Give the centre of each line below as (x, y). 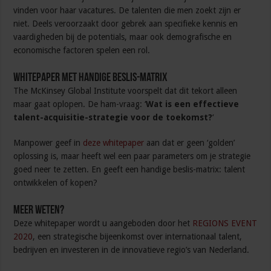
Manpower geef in (48, 143)
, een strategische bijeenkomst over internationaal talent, (138, 237)
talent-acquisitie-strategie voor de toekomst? (113, 118)
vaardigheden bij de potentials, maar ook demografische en (123, 37)
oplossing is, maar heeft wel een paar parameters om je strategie (132, 156)
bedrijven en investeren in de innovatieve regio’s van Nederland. (132, 250)
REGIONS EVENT (225, 224)
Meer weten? (39, 211)
